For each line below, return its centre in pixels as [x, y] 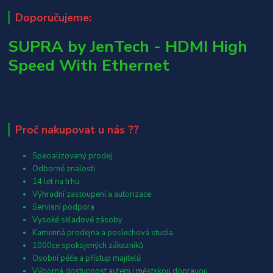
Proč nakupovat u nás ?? [77, 130]
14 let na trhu [56, 182]
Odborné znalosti [64, 169]
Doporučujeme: [53, 17]
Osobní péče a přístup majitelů [87, 259]
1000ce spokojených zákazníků [88, 246]
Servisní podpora [64, 207]
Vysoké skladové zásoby [78, 220]
